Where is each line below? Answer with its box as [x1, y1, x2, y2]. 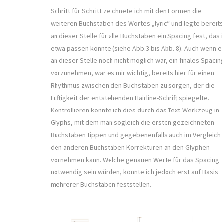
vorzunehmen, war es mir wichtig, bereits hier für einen [51, 68, 214, 78]
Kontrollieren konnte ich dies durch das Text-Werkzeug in [51, 106, 219, 115]
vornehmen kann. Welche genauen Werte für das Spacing [51, 155, 219, 165]
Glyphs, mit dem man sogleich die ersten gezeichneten [51, 118, 214, 127]
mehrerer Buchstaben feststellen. [51, 180, 153, 189]
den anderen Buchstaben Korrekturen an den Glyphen [51, 143, 210, 152]
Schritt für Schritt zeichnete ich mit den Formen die [51, 6, 202, 16]
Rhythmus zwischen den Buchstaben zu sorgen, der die [51, 81, 215, 90]
